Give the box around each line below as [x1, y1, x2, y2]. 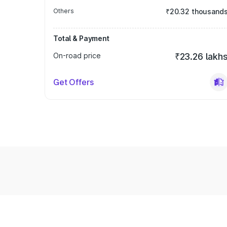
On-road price [53, 51, 101, 60]
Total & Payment [53, 34, 109, 43]
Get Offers [53, 77, 94, 87]
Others [53, 7, 74, 15]
